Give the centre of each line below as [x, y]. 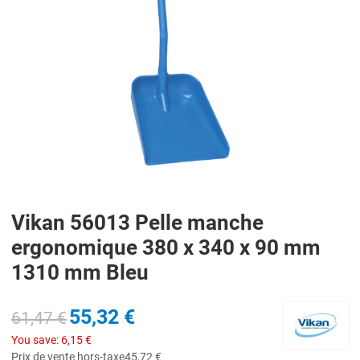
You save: [36, 340]
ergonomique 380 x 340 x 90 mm [166, 247]
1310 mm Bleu [80, 272]
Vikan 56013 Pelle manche [137, 222]
